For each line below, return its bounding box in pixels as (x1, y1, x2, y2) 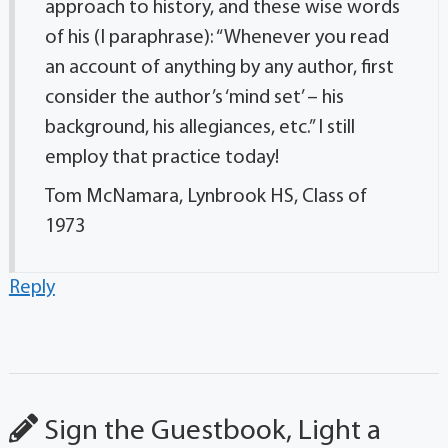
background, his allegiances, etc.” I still (44, 117, 355, 138)
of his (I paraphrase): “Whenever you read (44, 27, 389, 48)
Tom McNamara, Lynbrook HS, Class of (44, 186, 367, 207)
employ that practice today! (44, 147, 279, 168)
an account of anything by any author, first (44, 57, 394, 78)
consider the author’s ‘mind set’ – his (44, 87, 344, 108)
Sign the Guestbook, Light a (37, 416, 381, 446)
